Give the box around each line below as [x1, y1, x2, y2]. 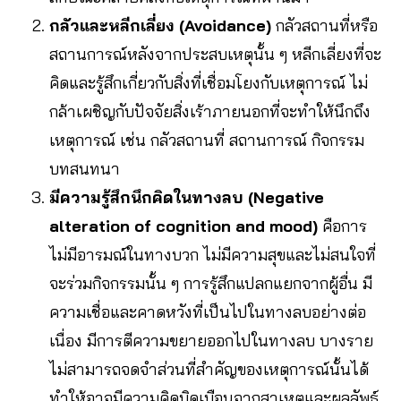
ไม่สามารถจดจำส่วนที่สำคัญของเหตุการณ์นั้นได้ [49, 358, 369, 380]
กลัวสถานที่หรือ [271, 14, 378, 36]
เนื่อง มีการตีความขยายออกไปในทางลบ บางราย [49, 329, 373, 351]
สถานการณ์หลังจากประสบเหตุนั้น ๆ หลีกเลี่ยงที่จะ [49, 43, 381, 64]
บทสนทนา [49, 158, 120, 179]
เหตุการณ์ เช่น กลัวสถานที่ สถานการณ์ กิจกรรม [49, 129, 364, 150]
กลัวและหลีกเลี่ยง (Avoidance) [49, 14, 271, 36]
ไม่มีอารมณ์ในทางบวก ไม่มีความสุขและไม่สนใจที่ [49, 243, 376, 265]
